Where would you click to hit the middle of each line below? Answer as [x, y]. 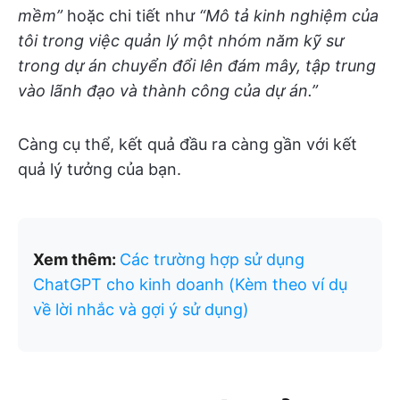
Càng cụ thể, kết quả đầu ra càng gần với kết [187, 144]
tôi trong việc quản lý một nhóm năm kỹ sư [181, 41]
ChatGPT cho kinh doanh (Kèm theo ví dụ [190, 284]
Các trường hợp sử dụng [212, 259]
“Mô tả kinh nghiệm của [289, 16]
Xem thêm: [76, 259]
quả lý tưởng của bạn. [100, 169]
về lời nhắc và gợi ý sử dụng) [141, 309]
